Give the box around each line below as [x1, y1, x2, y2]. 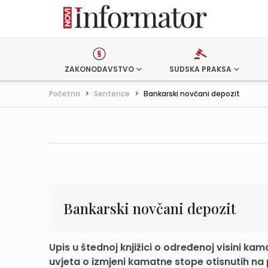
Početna [49, 89, 80, 99]
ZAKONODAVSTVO [65, 64, 134, 74]
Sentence [94, 89, 130, 99]
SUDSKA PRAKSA [169, 64, 232, 74]
